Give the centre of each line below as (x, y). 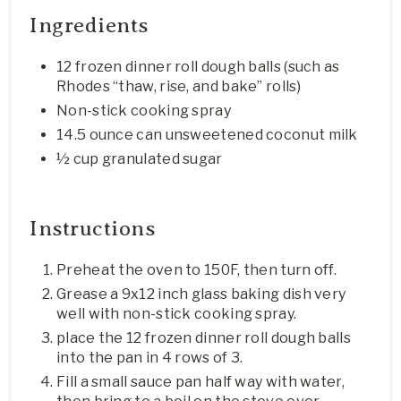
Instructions (92, 229)
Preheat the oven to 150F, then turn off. (196, 270)
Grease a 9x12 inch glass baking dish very (201, 294)
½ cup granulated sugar (140, 159)
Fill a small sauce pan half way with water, (200, 382)
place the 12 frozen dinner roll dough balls (204, 338)
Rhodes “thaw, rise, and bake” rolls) (179, 87)
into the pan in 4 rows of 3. (151, 358)
